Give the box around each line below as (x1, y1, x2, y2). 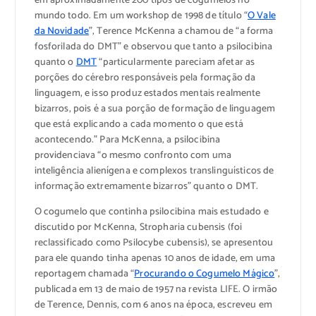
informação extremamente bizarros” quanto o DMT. (34, 178, 259, 195)
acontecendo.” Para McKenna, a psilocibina (34, 131, 221, 148)
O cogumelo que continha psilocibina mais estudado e (34, 203, 269, 220)
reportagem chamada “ (34, 265, 135, 282)
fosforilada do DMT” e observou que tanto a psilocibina (34, 38, 273, 55)
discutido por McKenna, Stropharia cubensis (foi (34, 219, 243, 236)
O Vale (247, 7, 276, 24)
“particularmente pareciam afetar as (97, 54, 255, 71)
